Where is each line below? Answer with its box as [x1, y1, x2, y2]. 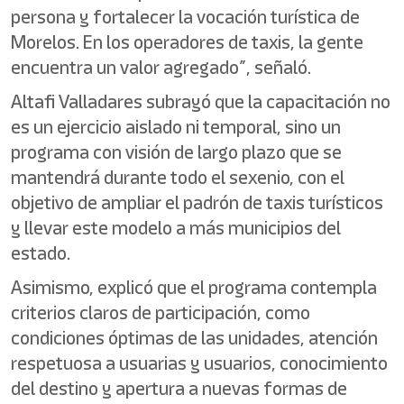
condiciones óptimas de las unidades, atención [11, 325, 378, 351]
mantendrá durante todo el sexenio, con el [11, 164, 344, 190]
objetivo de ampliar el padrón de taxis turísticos [11, 189, 383, 216]
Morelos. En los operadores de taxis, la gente [11, 29, 363, 55]
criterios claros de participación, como [11, 299, 310, 326]
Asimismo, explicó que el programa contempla [11, 274, 377, 300]
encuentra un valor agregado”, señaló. [11, 54, 311, 80]
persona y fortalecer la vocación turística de [11, 4, 360, 30]
